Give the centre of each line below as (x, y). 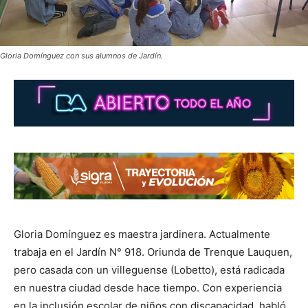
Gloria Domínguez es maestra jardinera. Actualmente (142, 234)
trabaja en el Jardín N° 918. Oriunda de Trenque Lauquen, (153, 252)
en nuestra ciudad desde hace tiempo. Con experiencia (148, 287)
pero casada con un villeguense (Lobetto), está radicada (149, 269)
